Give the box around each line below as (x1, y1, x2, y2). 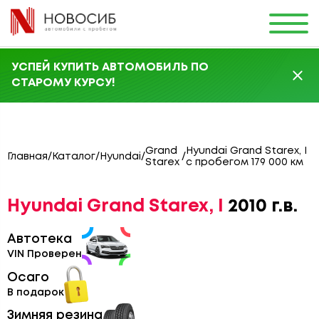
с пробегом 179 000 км (185, 158, 303, 167)
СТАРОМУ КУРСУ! (11, 78, 115, 88)
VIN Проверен (7, 250, 82, 259)
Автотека (7, 234, 72, 245)
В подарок (7, 288, 64, 298)
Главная (7, 152, 48, 161)
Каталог (52, 152, 95, 161)
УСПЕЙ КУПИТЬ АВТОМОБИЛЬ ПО (11, 62, 209, 73)
